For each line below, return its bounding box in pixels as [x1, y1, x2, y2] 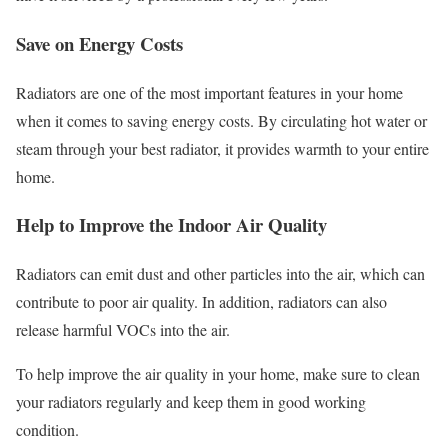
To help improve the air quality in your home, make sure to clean [16, 363, 420, 385]
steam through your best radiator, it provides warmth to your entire [16, 137, 429, 159]
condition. [16, 419, 84, 441]
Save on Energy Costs [16, 29, 183, 57]
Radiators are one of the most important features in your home [16, 81, 403, 103]
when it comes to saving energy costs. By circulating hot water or [16, 109, 427, 131]
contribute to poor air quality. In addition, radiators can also [16, 291, 387, 313]
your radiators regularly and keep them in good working [16, 391, 366, 413]
